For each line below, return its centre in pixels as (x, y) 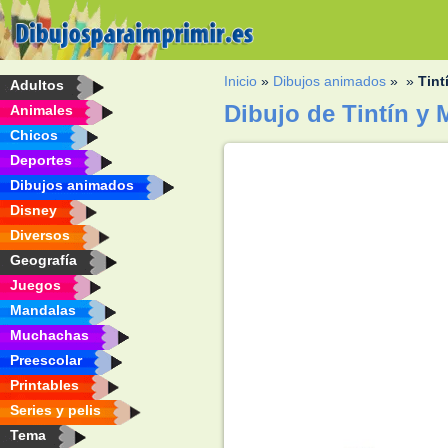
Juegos (35, 285)
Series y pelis (55, 410)
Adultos (37, 85)
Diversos (40, 235)
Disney (33, 210)
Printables (44, 385)
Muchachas (49, 335)
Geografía (43, 260)
